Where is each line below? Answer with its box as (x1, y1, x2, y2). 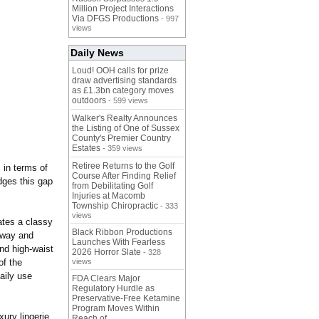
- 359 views (100, 144, 142, 153)
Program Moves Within (72, 303, 159, 314)
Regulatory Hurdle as (72, 283, 155, 294)
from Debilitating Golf (72, 181, 153, 192)
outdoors (72, 95, 106, 106)
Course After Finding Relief (72, 171, 176, 182)
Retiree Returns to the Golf (72, 161, 174, 172)
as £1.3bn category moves (72, 85, 174, 96)
